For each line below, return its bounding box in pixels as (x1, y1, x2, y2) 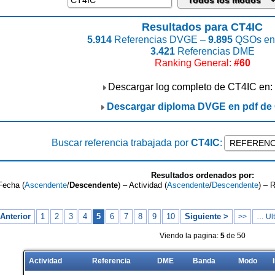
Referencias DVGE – (111, 34, 208, 45)
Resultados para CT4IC (142, 21, 263, 33)
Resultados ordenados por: (150, 171, 254, 180)
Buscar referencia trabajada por (51, 137, 191, 148)
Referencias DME (174, 46, 255, 56)
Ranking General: (154, 58, 234, 68)
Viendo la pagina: (159, 231, 220, 240)
